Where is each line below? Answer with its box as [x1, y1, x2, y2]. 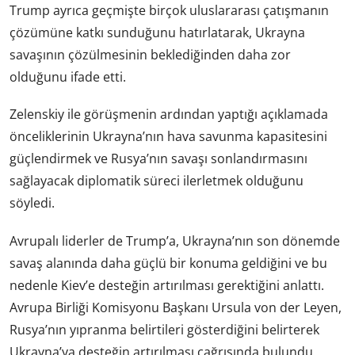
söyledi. [10, 194, 55, 212]
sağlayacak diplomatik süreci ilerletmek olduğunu [10, 172, 303, 190]
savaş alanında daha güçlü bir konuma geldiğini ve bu [10, 254, 327, 272]
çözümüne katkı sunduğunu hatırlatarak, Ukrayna [10, 24, 305, 42]
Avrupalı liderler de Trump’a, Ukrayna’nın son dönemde [10, 231, 340, 250]
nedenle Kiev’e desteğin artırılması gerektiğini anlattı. [10, 276, 324, 294]
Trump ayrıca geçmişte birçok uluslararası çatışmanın [10, 2, 329, 20]
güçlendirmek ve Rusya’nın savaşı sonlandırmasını [10, 150, 307, 168]
